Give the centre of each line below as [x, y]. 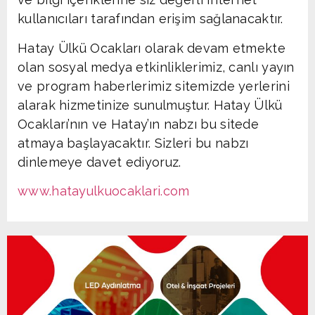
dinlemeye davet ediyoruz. [99, 162]
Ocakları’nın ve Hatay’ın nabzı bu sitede [138, 124]
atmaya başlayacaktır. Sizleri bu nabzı [133, 143]
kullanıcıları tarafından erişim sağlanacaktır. [150, 19]
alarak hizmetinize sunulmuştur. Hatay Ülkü [150, 105]
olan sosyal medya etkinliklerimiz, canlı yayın [156, 67]
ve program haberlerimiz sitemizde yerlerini [154, 86]
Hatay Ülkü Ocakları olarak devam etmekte [152, 48]
